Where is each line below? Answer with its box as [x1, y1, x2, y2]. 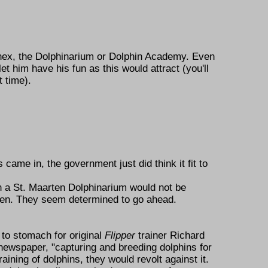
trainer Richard [135, 229, 205, 241]
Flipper [105, 229, 135, 241]
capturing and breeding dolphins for [55, 241, 212, 253]
